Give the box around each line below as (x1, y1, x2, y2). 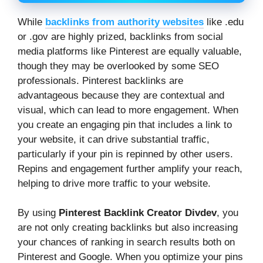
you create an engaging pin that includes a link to (18, 119, 232, 130)
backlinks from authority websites (45, 16, 204, 28)
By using (18, 207, 59, 219)
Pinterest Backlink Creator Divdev (59, 207, 217, 219)
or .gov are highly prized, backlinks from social (18, 31, 223, 42)
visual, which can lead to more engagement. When (18, 104, 238, 116)
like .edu (204, 16, 244, 28)
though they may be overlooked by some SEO (18, 60, 219, 72)
